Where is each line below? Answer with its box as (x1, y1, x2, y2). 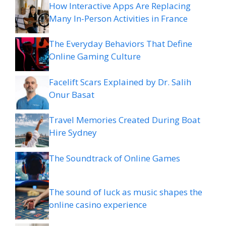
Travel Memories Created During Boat (49, 114, 200, 126)
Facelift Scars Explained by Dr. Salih (49, 76, 191, 88)
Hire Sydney (49, 127, 97, 138)
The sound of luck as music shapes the (49, 186, 202, 198)
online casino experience (49, 198, 147, 210)
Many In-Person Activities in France (49, 12, 188, 24)
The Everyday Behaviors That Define (49, 38, 192, 49)
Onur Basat (49, 88, 94, 100)
